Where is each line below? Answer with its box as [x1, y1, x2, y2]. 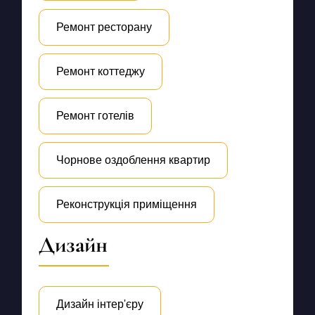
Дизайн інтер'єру [56, 298, 143, 311]
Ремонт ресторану [56, 20, 152, 33]
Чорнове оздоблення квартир [56, 154, 210, 167]
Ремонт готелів [56, 109, 134, 122]
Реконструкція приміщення [56, 198, 197, 211]
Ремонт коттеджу [56, 65, 145, 77]
